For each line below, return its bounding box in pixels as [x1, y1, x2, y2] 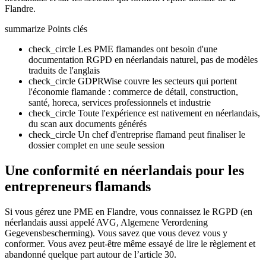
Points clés [47, 23, 87, 34]
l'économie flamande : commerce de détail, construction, [28, 86, 238, 97]
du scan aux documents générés [28, 118, 147, 129]
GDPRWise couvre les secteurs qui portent [78, 75, 237, 86]
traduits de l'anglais [28, 65, 100, 75]
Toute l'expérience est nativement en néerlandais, [78, 107, 260, 118]
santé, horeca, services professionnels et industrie [28, 97, 211, 107]
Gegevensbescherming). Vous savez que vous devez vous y [5, 227, 227, 238]
